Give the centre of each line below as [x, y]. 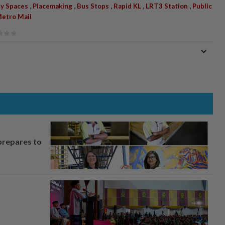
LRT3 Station [167, 6]
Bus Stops [93, 6]
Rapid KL [127, 6]
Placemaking [52, 6]
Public [202, 6]
